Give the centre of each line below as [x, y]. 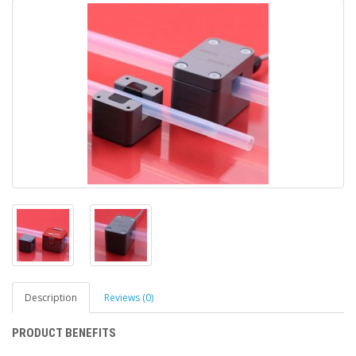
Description [51, 298]
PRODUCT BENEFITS [64, 333]
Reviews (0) [129, 298]
